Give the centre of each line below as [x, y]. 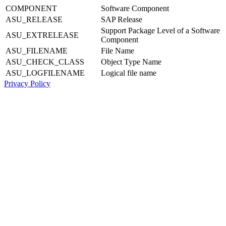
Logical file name [129, 73]
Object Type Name [131, 62]
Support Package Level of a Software [160, 30]
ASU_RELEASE [34, 19]
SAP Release [122, 19]
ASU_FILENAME [37, 50]
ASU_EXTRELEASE [42, 35]
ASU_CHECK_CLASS [45, 62]
